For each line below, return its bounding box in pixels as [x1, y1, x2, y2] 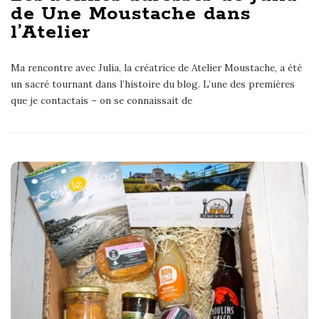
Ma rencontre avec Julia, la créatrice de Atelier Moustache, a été [11, 61, 302, 74]
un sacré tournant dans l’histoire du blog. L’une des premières [11, 77, 295, 90]
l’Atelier [11, 19, 91, 45]
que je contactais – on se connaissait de [11, 93, 192, 107]
